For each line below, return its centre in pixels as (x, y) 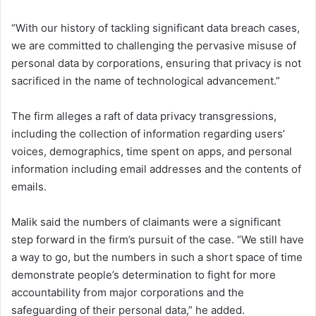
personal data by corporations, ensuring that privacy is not (156, 63)
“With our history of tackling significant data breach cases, (156, 28)
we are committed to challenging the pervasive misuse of (154, 45)
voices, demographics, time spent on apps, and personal (152, 151)
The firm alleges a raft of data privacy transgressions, (144, 116)
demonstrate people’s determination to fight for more (144, 274)
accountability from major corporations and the (128, 292)
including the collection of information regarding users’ (148, 133)
